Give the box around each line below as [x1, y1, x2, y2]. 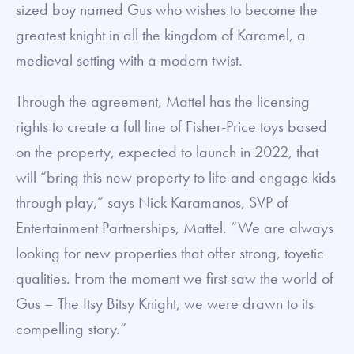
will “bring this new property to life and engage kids [16, 166, 336, 187]
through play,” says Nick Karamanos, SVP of [16, 191, 288, 213]
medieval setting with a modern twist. [16, 49, 243, 70]
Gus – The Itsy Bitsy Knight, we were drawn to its [16, 292, 314, 314]
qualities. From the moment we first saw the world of [16, 267, 333, 288]
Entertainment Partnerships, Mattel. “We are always [16, 217, 333, 238]
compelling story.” [16, 318, 126, 339]
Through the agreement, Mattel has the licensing [16, 90, 310, 111]
